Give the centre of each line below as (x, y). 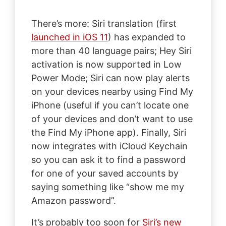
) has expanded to (147, 37)
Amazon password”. (73, 200)
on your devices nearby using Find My (112, 91)
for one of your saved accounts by (105, 173)
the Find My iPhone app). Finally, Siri (108, 132)
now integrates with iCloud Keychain (109, 146)
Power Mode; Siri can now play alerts (110, 78)
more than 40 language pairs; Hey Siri (111, 50)
